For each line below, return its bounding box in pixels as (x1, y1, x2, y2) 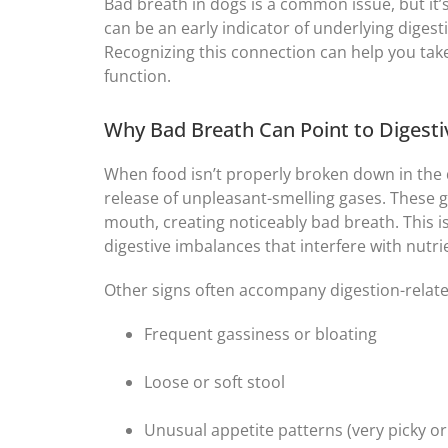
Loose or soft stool (144, 371, 285, 394)
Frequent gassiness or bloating (144, 323, 377, 346)
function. (104, 65, 171, 88)
